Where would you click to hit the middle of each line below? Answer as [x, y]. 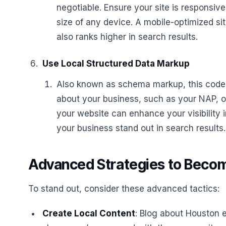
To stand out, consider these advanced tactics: [124, 189]
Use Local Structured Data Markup [116, 64]
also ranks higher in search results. [127, 37]
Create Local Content [89, 213]
